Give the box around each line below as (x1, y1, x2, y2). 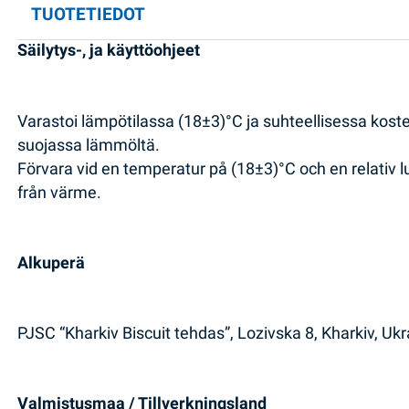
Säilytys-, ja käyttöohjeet (17, 41, 201, 60)
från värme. (17, 183, 102, 202)
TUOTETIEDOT (31, 4, 146, 26)
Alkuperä (17, 253, 86, 272)
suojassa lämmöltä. (17, 135, 161, 154)
